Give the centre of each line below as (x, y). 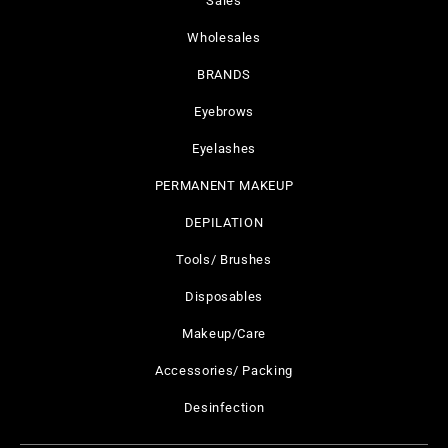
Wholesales (224, 37)
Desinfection (224, 407)
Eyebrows (224, 111)
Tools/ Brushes (224, 259)
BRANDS (224, 74)
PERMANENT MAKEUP (224, 185)
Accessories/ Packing (224, 370)
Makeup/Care (224, 333)
